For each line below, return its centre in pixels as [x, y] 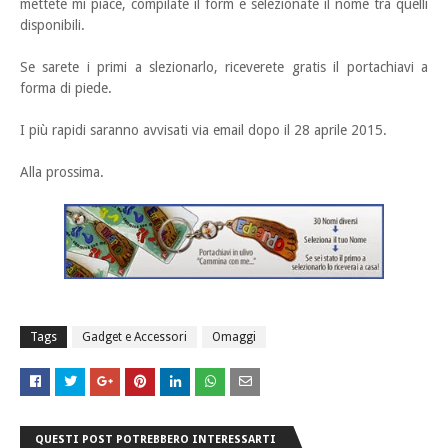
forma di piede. [66, 88]
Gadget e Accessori [134, 337]
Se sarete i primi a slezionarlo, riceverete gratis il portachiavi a [224, 67]
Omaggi [234, 337]
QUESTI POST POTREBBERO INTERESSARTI [155, 439]
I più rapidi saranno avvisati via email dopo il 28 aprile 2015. [203, 130]
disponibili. [52, 25]
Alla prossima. [62, 172]
